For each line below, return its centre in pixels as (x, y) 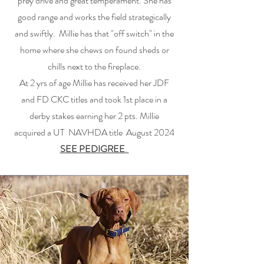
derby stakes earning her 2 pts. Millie (94, 116)
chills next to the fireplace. (94, 66)
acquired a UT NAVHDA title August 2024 (94, 132)
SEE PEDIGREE (92, 149)
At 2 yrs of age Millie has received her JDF (94, 83)
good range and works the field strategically (94, 17)
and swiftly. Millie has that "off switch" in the (94, 33)
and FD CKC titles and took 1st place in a (94, 99)
